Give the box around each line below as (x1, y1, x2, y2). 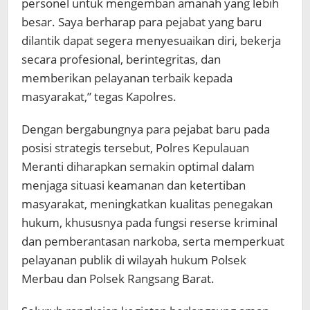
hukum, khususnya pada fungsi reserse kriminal (21, 214, 277, 230)
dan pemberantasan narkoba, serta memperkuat (21, 232, 284, 249)
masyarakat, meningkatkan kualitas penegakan (21, 195, 273, 212)
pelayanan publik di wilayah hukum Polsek (21, 251, 246, 268)
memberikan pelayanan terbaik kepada (21, 69, 232, 86)
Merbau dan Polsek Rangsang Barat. (21, 270, 215, 286)
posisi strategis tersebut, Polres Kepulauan (21, 139, 249, 156)
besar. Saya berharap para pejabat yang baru (21, 13, 262, 30)
